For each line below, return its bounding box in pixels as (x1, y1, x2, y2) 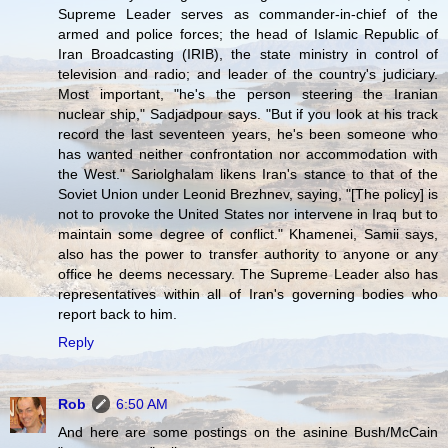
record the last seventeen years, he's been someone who (58, 126, 438, 143)
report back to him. (58, 306, 177, 323)
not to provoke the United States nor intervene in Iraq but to (58, 206, 438, 223)
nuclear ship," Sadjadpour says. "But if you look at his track (58, 106, 438, 123)
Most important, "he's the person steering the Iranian (58, 86, 438, 103)
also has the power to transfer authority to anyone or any (58, 246, 438, 263)
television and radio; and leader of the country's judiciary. (58, 66, 438, 83)
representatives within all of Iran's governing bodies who (58, 286, 438, 303)
